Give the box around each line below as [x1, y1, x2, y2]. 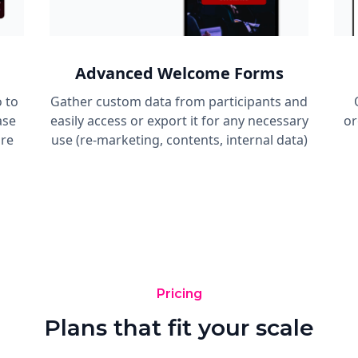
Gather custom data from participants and [50, 92, 308, 110]
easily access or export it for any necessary [50, 111, 308, 129]
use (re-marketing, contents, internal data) [50, 130, 308, 149]
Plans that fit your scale [44, 313, 314, 341]
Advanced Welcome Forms [74, 62, 284, 84]
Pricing [156, 285, 202, 301]
